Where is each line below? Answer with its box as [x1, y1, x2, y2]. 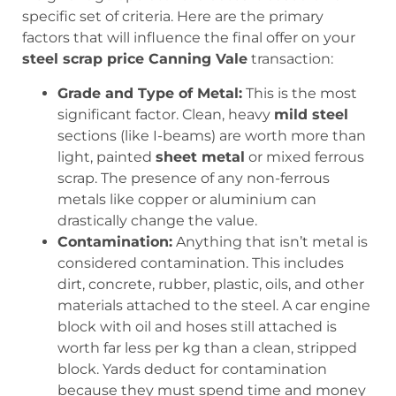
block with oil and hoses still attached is [57, 317, 337, 335]
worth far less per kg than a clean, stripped [57, 339, 357, 356]
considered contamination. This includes [57, 254, 344, 271]
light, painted [57, 148, 156, 165]
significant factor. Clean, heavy [57, 105, 274, 123]
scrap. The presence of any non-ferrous [57, 169, 330, 187]
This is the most [242, 84, 357, 102]
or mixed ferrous [245, 148, 364, 165]
